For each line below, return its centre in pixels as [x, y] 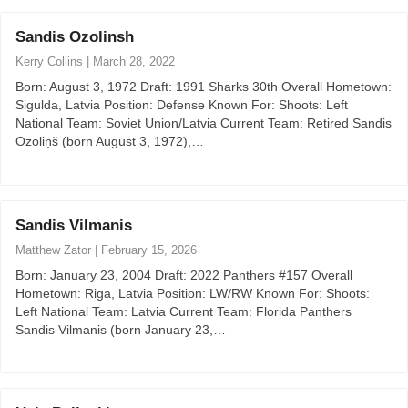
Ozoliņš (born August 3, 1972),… [110, 142]
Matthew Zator [53, 250]
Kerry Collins [49, 62]
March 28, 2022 [134, 62]
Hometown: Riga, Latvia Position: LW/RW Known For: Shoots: [193, 293]
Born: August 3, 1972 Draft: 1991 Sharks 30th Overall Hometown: [204, 87]
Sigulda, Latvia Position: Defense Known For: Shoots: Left [182, 105]
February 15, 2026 [149, 250]
